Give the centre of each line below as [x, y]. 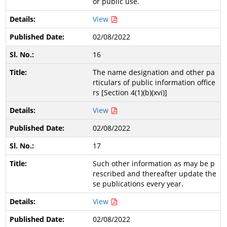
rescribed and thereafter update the [154, 174]
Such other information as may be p [154, 163]
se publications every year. [138, 184]
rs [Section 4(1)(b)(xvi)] [130, 92]
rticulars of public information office [154, 82]
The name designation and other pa [154, 72]
